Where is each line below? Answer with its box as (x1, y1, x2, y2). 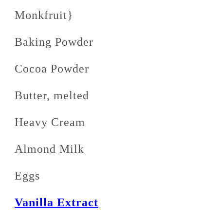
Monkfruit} (15, 9, 73, 22)
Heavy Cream (15, 116, 85, 129)
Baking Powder (15, 36, 93, 49)
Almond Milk (15, 143, 84, 156)
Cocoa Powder (15, 62, 89, 75)
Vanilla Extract (15, 196, 98, 209)
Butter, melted (15, 89, 89, 102)
